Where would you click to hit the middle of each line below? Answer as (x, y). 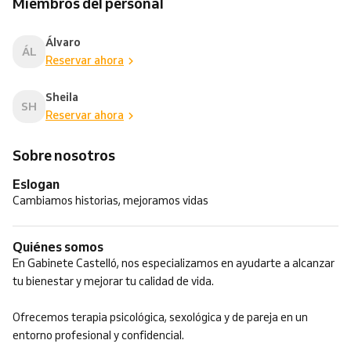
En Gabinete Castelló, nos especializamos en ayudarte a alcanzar (174, 263)
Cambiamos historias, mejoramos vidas (110, 201)
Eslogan (40, 184)
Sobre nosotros (64, 155)
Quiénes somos (63, 246)
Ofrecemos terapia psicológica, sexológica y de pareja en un (160, 317)
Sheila (62, 97)
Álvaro (63, 42)
